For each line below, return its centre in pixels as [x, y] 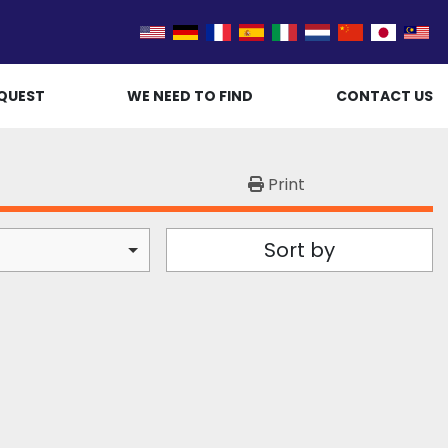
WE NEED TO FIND [190, 95]
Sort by [299, 250]
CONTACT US [384, 95]
